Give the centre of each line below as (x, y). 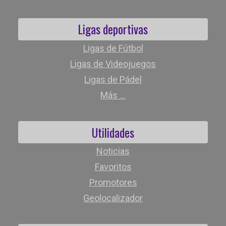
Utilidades (113, 132)
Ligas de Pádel (113, 79)
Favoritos (113, 167)
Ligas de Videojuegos (113, 64)
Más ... (113, 95)
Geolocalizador (113, 198)
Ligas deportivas (113, 29)
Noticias (113, 151)
